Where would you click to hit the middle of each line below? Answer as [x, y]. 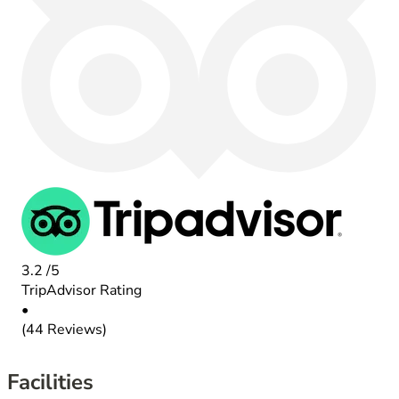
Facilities [50, 383]
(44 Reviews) [64, 330]
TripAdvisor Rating [81, 291]
